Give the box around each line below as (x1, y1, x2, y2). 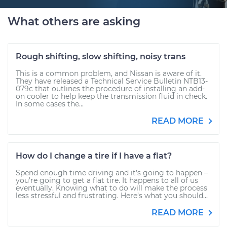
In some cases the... (16, 99, 84, 108)
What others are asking (8, 15, 140, 28)
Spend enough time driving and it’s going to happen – (16, 168, 208, 177)
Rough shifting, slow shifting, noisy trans (16, 52, 185, 61)
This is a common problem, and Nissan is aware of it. (16, 69, 202, 78)
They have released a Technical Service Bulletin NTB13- (16, 77, 208, 86)
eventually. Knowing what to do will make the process (16, 183, 207, 193)
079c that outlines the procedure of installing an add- (16, 84, 205, 93)
